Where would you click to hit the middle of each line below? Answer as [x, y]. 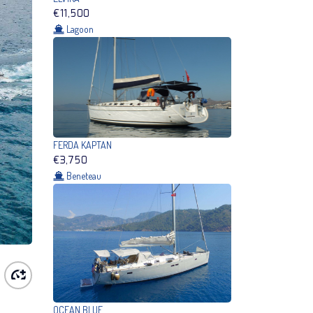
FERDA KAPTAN [82, 145]
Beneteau [84, 175]
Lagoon [80, 29]
